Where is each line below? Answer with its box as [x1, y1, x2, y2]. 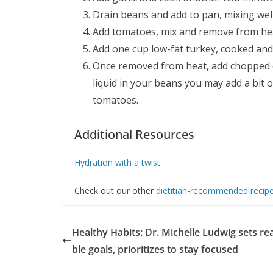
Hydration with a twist [74, 156, 160, 168]
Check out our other [74, 184, 156, 196]
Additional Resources [74, 126, 194, 143]
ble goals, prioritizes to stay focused [72, 242, 238, 256]
